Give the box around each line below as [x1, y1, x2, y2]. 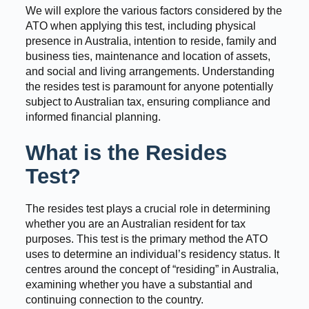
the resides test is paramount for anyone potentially [25, 80, 273, 92]
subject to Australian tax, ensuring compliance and [25, 95, 270, 108]
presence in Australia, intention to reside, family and [25, 34, 277, 47]
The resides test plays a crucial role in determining [25, 202, 270, 215]
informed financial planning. [25, 110, 161, 123]
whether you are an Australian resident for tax [25, 217, 246, 230]
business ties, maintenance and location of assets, [25, 50, 270, 62]
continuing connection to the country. [25, 293, 203, 306]
